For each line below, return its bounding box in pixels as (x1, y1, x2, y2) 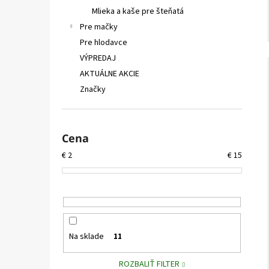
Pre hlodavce (80, 37, 127, 49)
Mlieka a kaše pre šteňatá (92, 5, 184, 17)
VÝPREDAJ (80, 52, 116, 64)
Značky (80, 83, 106, 95)
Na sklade (68, 231, 104, 243)
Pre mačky (80, 21, 118, 33)
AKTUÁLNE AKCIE (80, 68, 139, 80)
